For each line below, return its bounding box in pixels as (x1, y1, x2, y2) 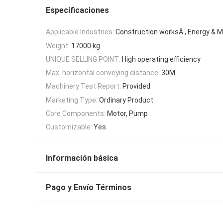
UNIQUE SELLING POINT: (46, 55, 120, 63)
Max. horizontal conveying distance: (46, 69, 160, 77)
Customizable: (46, 123, 92, 131)
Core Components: (46, 110, 106, 118)
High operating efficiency (122, 55, 201, 63)
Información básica (46, 153, 118, 163)
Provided (122, 82, 150, 91)
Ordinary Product (99, 96, 153, 104)
